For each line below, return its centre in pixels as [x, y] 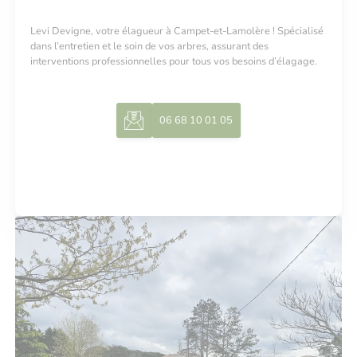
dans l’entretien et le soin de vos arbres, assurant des [150, 46]
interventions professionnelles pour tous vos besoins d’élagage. [174, 61]
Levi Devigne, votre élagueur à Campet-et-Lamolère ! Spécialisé [177, 31]
